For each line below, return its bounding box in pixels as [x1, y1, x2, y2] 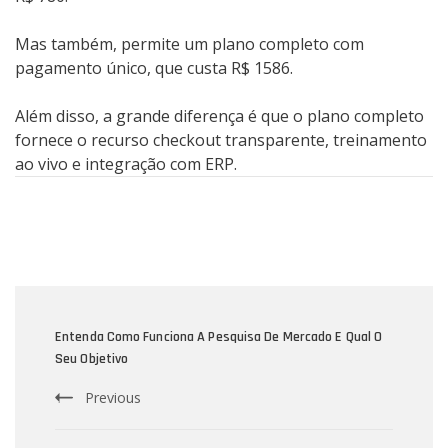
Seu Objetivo [55, 350, 129, 369]
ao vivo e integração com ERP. [15, 153, 237, 176]
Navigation [14, 315, 149, 354]
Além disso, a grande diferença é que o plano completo [15, 105, 424, 128]
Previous [85, 388, 141, 408]
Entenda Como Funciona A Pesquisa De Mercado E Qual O [55, 328, 383, 347]
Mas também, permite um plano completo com [15, 33, 364, 56]
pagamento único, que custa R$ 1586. [15, 57, 297, 80]
